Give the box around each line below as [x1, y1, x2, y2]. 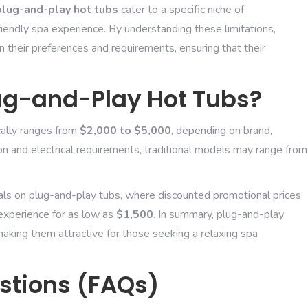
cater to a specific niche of [118, 1, 244, 17]
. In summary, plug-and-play [153, 206, 284, 222]
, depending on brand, [171, 122, 272, 138]
